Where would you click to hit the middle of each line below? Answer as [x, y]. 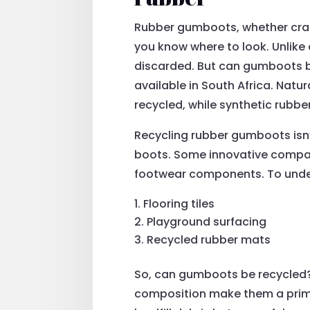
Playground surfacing [207, 221]
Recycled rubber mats [209, 239]
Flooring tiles [179, 203]
